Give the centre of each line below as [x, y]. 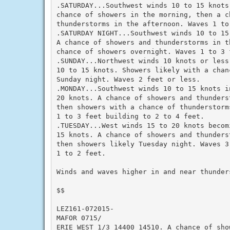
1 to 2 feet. [81, 153]
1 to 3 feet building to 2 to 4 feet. [130, 116]
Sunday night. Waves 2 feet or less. [128, 79]
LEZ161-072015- [85, 208]
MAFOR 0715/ [79, 218]
